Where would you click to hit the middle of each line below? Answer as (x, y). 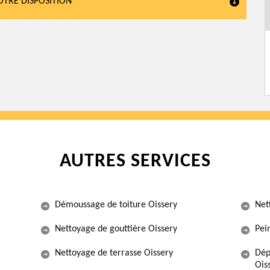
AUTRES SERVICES (135, 162)
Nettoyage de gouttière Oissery (116, 229)
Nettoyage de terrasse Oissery (114, 253)
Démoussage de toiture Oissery (116, 205)
